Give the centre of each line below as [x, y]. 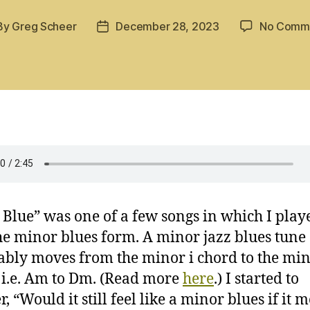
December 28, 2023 [167, 26]
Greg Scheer [44, 26]
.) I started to [256, 279]
